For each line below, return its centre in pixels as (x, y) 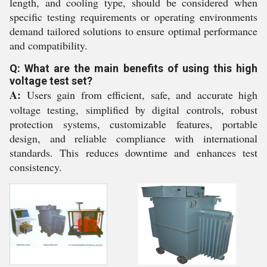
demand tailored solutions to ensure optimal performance (133, 31)
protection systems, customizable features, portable (133, 124)
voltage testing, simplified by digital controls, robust (133, 110)
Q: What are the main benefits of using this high (133, 68)
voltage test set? (51, 81)
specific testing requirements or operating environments (133, 17)
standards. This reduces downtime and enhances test (133, 153)
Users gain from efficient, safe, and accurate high (139, 95)
